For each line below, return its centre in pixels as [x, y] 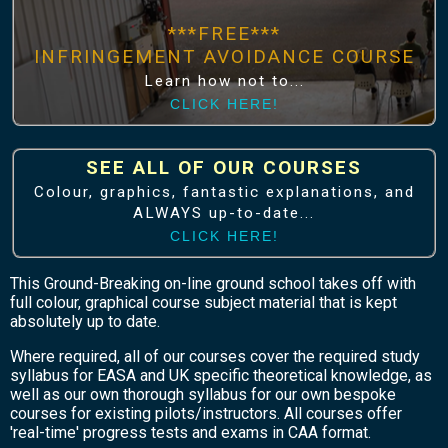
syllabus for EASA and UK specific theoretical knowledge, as [221, 375]
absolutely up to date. [85, 321]
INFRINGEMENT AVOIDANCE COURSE [224, 57]
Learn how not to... [224, 81]
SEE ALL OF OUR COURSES [224, 167]
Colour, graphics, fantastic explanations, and [224, 191]
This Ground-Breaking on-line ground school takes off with [213, 283]
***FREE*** [224, 34]
